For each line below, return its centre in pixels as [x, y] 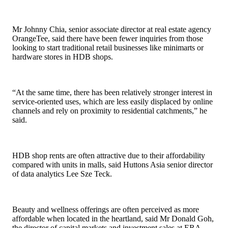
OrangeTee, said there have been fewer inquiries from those [108, 38]
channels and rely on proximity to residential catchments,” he [110, 110]
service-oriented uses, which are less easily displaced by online [112, 101]
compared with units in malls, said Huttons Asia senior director [112, 164]
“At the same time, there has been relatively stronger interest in [112, 92]
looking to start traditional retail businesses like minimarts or [108, 47]
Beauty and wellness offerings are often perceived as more [106, 209]
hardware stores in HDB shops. [63, 56]
